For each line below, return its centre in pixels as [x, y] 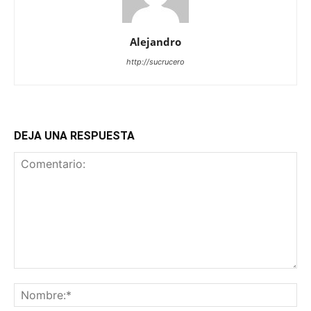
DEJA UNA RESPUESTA [74, 136]
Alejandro [155, 42]
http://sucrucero [155, 62]
